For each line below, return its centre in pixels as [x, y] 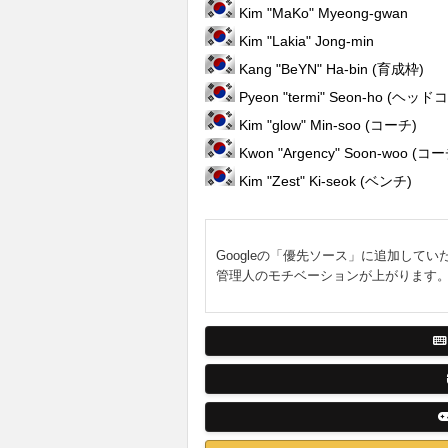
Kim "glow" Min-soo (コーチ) [326, 124]
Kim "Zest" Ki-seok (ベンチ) [323, 180]
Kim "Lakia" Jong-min [304, 40]
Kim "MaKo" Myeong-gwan [321, 12]
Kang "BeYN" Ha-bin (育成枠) [329, 68]
